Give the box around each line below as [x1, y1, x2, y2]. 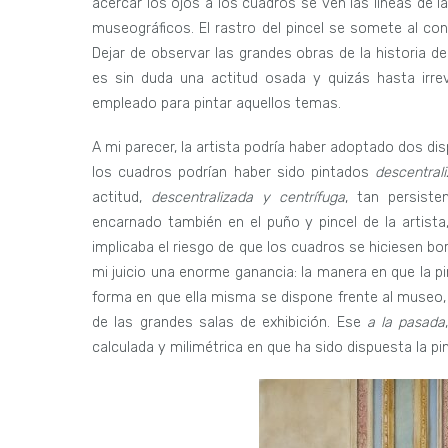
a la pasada [366, 314, 446, 332]
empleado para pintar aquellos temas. [92, 95, 341, 113]
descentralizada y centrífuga [150, 189, 345, 207]
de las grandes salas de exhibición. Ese [92, 314, 367, 332]
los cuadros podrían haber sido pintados [92, 164, 376, 182]
